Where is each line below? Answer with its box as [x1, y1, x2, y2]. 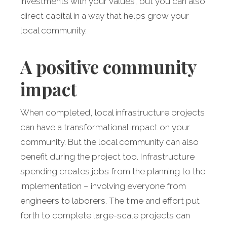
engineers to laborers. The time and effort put [20, 196, 200, 206]
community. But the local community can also [20, 137, 199, 147]
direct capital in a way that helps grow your [20, 11, 189, 21]
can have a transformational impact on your [20, 122, 190, 133]
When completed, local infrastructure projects [20, 107, 205, 118]
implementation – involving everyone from [20, 181, 186, 192]
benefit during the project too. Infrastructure [20, 152, 195, 162]
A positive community [20, 55, 196, 79]
